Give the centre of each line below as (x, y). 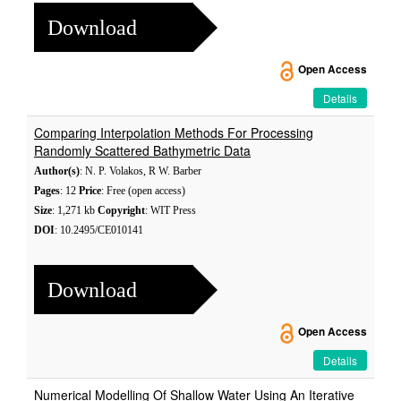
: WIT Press (171, 210)
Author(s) (57, 171)
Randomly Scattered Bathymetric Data (142, 150)
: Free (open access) (143, 191)
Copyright (121, 210)
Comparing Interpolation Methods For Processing (174, 132)
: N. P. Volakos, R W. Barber (141, 171)
